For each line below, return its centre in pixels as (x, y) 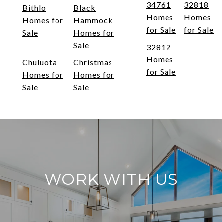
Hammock (93, 20)
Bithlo (34, 8)
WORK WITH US (111, 179)
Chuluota (40, 62)
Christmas (93, 62)
